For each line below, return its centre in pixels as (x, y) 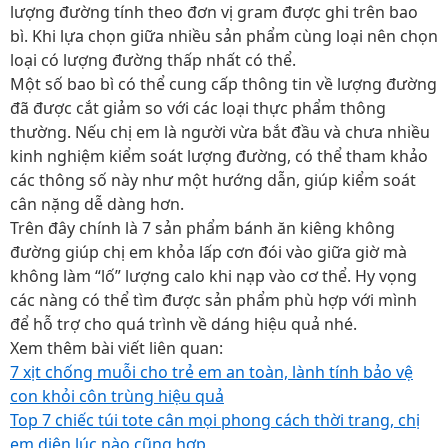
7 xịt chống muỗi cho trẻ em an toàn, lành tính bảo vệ (211, 372)
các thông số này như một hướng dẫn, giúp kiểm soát (213, 180)
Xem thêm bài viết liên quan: (116, 348)
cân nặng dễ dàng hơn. (97, 204)
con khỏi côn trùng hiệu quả (117, 396)
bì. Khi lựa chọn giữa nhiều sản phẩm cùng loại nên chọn (224, 36)
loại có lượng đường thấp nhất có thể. (153, 60)
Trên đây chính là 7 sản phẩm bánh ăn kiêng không (202, 228)
